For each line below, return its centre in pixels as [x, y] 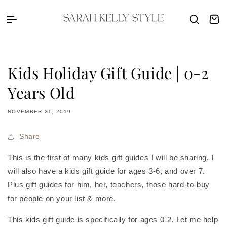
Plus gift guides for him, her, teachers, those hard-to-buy [109, 185]
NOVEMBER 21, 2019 [40, 112]
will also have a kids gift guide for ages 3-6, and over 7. [106, 171]
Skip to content [55, 10]
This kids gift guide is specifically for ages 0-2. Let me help [113, 220]
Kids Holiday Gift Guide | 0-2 [108, 73]
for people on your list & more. [62, 198]
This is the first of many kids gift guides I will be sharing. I [111, 157]
